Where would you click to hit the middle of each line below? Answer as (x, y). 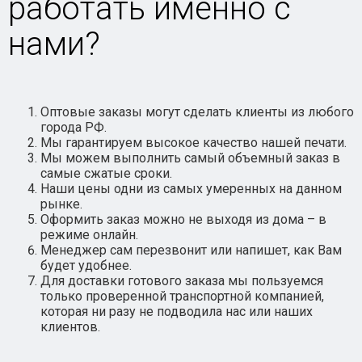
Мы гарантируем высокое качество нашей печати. (194, 143)
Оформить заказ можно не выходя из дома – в (183, 219)
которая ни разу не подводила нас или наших (177, 311)
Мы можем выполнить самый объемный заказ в (190, 158)
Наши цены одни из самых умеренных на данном (191, 189)
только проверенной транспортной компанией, (182, 296)
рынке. (61, 204)
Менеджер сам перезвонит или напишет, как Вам (191, 250)
